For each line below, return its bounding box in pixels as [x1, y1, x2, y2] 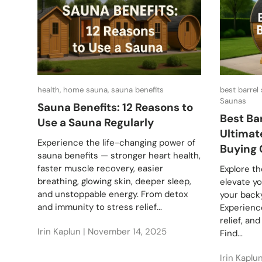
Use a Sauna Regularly [37, 115, 154, 130]
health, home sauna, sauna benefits [37, 85, 164, 95]
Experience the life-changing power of [37, 136, 195, 149]
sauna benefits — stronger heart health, [37, 149, 201, 161]
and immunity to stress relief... [37, 201, 162, 213]
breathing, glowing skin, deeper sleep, [37, 175, 191, 187]
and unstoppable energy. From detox [37, 188, 188, 200]
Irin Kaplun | [37, 225, 88, 237]
